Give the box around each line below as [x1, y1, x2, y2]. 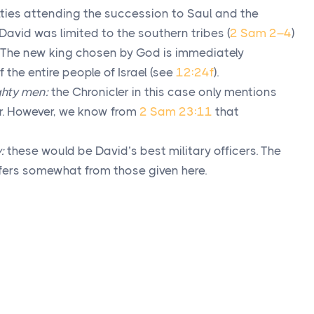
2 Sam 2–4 [230, 26, 292, 40]
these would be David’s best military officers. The [4, 144, 281, 158]
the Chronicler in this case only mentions [48, 85, 277, 99]
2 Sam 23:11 [139, 104, 212, 118]
